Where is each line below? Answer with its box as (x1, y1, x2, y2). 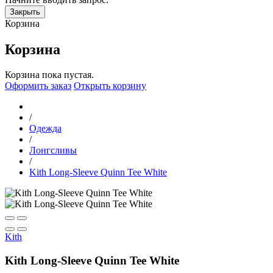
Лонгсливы (29, 145, 77, 156)
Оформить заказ (5, 80, 71, 91)
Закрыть (10, 7, 40, 16)
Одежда (29, 123, 62, 134)
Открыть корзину (74, 80, 146, 91)
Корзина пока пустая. (5, 69, 94, 80)
